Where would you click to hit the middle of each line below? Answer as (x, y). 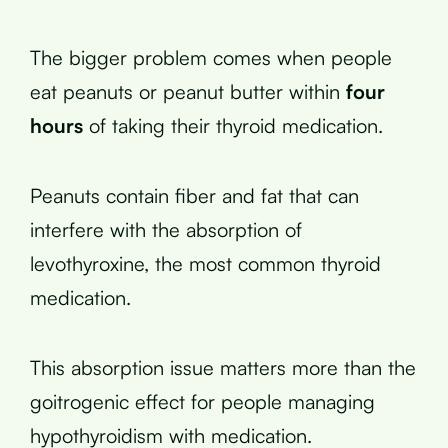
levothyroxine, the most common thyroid (205, 263)
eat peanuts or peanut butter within (188, 91)
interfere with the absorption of (166, 229)
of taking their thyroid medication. (233, 125)
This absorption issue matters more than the (223, 367)
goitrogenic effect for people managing (202, 401)
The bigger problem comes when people (211, 57)
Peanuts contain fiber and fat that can (194, 195)
